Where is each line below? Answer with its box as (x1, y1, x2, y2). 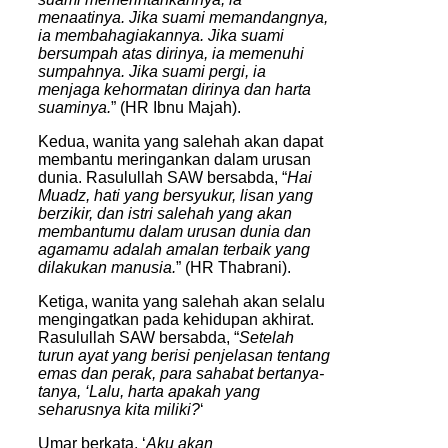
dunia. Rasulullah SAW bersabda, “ (38, 168, 287, 186)
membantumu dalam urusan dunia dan (38, 222, 311, 240)
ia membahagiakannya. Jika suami (38, 26, 284, 44)
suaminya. (38, 98, 111, 116)
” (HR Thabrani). (176, 258, 291, 276)
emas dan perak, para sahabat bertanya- (38, 364, 324, 382)
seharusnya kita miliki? (38, 400, 200, 418)
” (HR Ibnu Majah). (111, 98, 241, 116)
